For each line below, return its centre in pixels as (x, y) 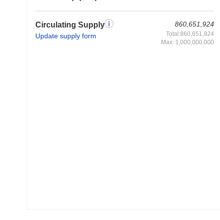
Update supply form (66, 36)
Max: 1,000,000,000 (188, 42)
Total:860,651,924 (190, 34)
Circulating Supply (70, 25)
